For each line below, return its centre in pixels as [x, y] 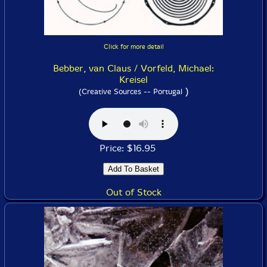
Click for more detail [133, 47]
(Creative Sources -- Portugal [130, 92]
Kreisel [133, 80]
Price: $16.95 [133, 148]
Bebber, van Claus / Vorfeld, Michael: [133, 69]
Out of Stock [133, 193]
